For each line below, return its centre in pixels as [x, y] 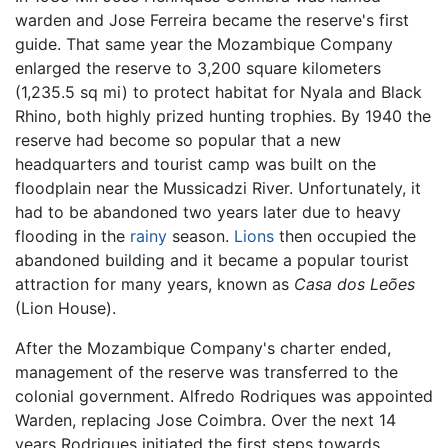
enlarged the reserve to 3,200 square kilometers [198, 67]
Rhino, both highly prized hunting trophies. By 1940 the [223, 115]
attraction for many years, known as [154, 283]
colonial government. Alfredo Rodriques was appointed [224, 395]
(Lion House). [65, 307]
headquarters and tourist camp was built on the [195, 163]
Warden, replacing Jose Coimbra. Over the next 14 [205, 419]
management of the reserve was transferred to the [206, 371]
